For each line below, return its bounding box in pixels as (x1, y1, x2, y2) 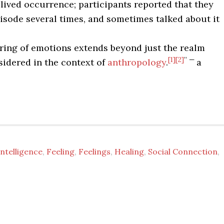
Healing (114, 146, 144, 156)
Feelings (78, 146, 110, 156)
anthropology (107, 56, 166, 68)
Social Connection (148, 146, 217, 156)
